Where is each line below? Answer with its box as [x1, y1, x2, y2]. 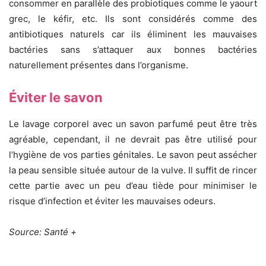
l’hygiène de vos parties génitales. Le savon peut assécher [9, 148, 257, 160]
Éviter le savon [9, 89, 103, 105]
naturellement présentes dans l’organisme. [9, 59, 188, 71]
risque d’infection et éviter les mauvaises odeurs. [9, 195, 216, 207]
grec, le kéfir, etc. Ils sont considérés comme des [9, 12, 257, 24]
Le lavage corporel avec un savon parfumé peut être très [9, 118, 257, 129]
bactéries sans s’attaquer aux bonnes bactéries [9, 43, 257, 55]
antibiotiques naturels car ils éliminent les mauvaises [9, 28, 257, 40]
